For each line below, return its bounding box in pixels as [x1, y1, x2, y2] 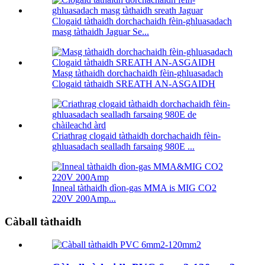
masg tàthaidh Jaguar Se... [52, 27, 149, 37]
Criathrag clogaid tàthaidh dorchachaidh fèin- [52, 131, 221, 141]
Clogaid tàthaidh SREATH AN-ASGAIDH [52, 79, 215, 89]
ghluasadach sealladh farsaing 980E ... [52, 141, 195, 152]
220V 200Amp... [52, 193, 116, 204]
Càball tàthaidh [5, 215, 82, 228]
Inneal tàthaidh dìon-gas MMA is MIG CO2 [52, 183, 216, 193]
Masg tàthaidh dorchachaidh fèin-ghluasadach [52, 68, 223, 79]
